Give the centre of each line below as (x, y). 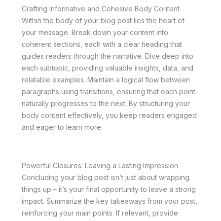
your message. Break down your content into (95, 33)
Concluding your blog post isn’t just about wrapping (106, 178)
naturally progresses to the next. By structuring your (106, 104)
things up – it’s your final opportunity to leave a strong (109, 189)
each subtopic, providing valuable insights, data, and (108, 68)
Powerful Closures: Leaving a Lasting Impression (100, 166)
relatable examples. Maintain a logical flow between (106, 80)
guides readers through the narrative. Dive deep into (108, 56)
